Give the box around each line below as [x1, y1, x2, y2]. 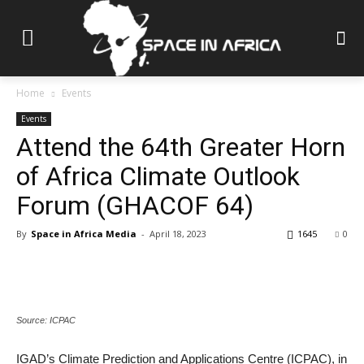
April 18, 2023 [149, 227, 206, 240]
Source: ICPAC [16, 315, 76, 326]
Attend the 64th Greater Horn [16, 132, 345, 163]
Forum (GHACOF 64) [16, 190, 253, 222]
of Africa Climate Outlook [16, 161, 300, 193]
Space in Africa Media [31, 227, 136, 240]
